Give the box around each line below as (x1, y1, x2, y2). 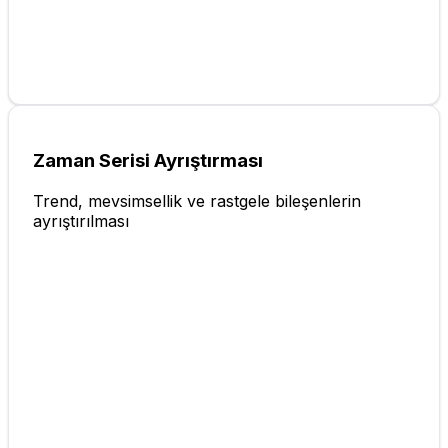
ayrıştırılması (33, 210, 129, 231)
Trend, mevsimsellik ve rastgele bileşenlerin (33, 190, 361, 211)
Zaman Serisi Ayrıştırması (33, 148, 263, 172)
